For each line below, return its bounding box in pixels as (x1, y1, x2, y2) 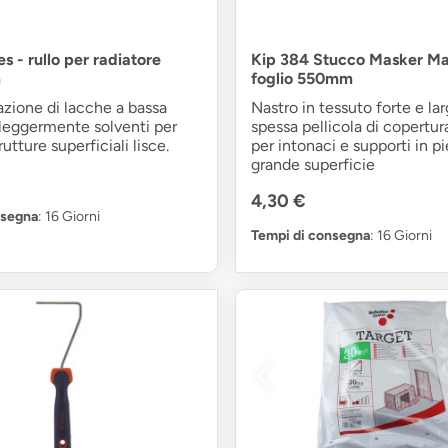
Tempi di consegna (250, 226, 370, 244)
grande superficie (250, 154, 375, 174)
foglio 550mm (250, 68, 353, 88)
